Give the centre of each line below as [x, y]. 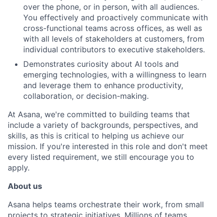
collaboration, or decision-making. [86, 96]
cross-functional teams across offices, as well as [113, 28]
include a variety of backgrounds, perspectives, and [103, 125]
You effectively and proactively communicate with [116, 18]
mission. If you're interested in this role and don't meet [108, 147]
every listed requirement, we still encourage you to [101, 157]
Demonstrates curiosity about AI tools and [101, 64]
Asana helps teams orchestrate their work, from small [106, 205]
